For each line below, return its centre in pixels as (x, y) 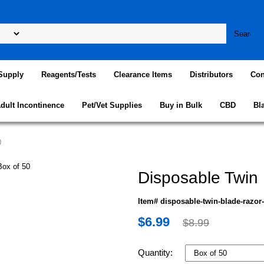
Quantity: (156, 253)
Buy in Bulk (181, 105)
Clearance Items (143, 75)
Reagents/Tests (69, 75)
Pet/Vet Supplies (112, 105)
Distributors (211, 75)
